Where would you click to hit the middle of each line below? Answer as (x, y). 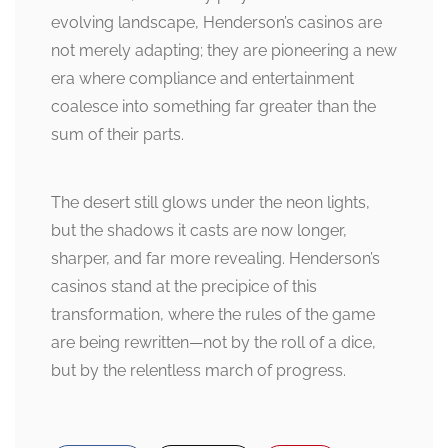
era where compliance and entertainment (202, 79)
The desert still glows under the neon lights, (210, 203)
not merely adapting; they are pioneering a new (224, 51)
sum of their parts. (117, 135)
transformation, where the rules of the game (213, 315)
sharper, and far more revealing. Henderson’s (215, 259)
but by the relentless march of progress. (198, 371)
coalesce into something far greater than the (213, 107)
